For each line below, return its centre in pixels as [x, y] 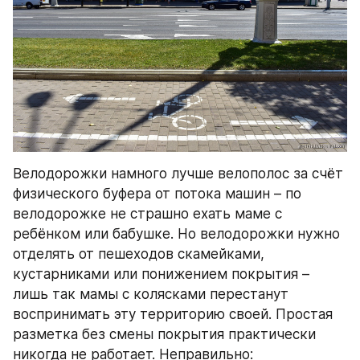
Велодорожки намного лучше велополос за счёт [178, 173]
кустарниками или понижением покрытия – [161, 274]
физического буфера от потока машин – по [157, 193]
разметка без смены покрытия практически [164, 334]
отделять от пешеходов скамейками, [139, 254]
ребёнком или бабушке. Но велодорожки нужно [176, 233]
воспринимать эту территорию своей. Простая [173, 314]
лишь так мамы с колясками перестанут [151, 294]
